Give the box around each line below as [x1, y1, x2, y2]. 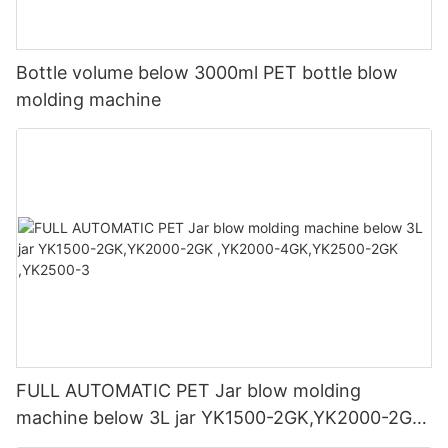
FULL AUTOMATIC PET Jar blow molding [16, 380, 176, 402]
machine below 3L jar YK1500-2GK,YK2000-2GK [16, 407, 426, 429]
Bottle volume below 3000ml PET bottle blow [16, 61, 398, 83]
